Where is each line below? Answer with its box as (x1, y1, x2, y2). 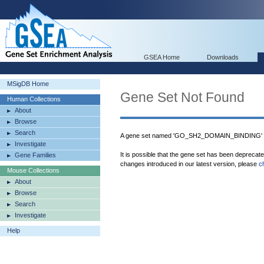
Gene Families (15, 151, 56, 159)
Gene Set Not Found (120, 90, 245, 105)
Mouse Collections (7, 167, 60, 174)
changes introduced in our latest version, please (120, 160, 259, 167)
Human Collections (7, 95, 61, 103)
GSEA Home (144, 54, 180, 61)
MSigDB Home (7, 80, 49, 87)
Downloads (207, 54, 239, 61)
